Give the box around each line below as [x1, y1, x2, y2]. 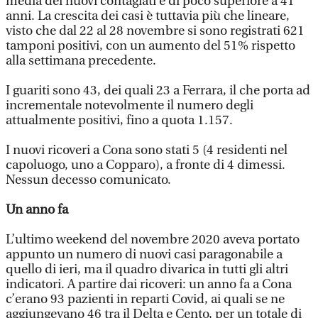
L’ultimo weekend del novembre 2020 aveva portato [6, 231, 300, 247]
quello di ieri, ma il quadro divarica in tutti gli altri [6, 261, 288, 277]
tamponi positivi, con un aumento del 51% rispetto [6, 38, 295, 53]
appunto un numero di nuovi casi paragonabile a [6, 246, 283, 262]
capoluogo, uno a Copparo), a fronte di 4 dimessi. [6, 157, 285, 172]
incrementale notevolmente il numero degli [6, 97, 253, 113]
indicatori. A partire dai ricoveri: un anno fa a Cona [6, 276, 292, 292]
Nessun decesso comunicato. [6, 172, 171, 187]
